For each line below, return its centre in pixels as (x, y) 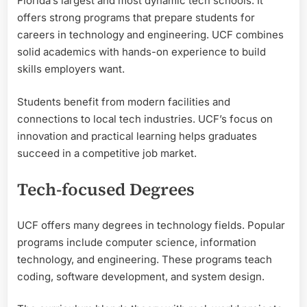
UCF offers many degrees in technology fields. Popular (151, 225)
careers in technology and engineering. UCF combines (150, 35)
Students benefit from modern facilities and (124, 101)
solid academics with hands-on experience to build (142, 52)
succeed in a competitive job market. (107, 153)
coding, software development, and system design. (141, 276)
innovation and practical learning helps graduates (137, 136)
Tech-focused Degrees (106, 189)
